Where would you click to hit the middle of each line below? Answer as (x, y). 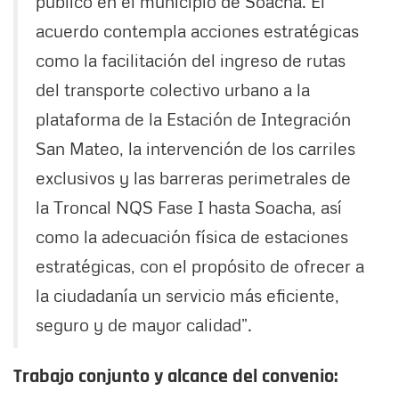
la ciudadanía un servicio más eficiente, (187, 295)
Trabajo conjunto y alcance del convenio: (175, 377)
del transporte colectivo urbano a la (173, 90)
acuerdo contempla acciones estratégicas (197, 31)
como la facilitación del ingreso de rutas (191, 60)
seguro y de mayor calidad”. (144, 325)
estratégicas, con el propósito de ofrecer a (200, 266)
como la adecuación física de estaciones (192, 236)
